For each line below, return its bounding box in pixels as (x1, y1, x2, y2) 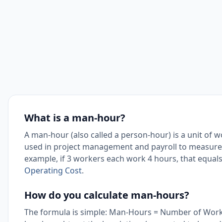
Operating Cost (24, 165, 82, 176)
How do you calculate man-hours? (24, 188, 189, 202)
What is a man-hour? (24, 111, 125, 124)
